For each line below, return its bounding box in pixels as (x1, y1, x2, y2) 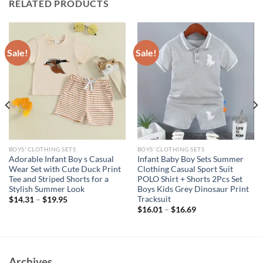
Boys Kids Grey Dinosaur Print (137, 184, 249, 194)
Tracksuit (137, 194, 171, 204)
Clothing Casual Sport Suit (137, 164, 233, 174)
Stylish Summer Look (8, 184, 85, 194)
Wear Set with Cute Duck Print (8, 164, 121, 174)
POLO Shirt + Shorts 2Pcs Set (137, 174, 242, 184)
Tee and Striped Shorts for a (8, 174, 109, 184)
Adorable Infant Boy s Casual (8, 154, 114, 164)
